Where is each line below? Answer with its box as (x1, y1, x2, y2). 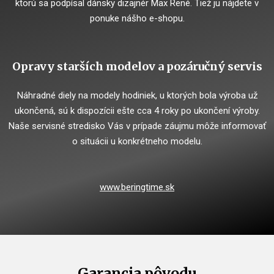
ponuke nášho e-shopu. (89, 13, 185, 24)
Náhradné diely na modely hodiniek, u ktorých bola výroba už (17, 90, 257, 101)
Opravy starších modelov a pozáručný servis (12, 59, 262, 73)
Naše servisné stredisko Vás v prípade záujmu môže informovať (8, 120, 266, 131)
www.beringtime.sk (100, 182, 174, 193)
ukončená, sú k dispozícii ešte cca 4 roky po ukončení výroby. (14, 105, 260, 116)
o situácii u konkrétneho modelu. (72, 136, 202, 147)
